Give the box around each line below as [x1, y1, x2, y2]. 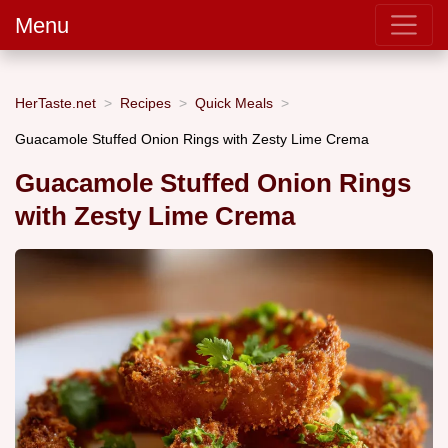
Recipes [120, 94, 171, 111]
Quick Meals [195, 94, 273, 111]
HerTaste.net [15, 94, 96, 111]
